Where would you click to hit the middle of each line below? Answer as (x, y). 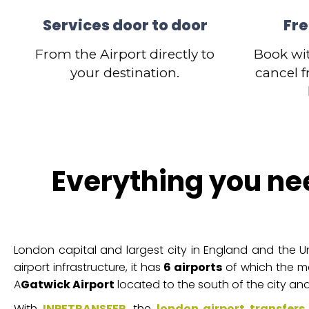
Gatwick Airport (68, 285)
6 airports (193, 267)
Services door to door (125, 25)
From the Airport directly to (125, 54)
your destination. (125, 73)
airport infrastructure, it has (89, 267)
